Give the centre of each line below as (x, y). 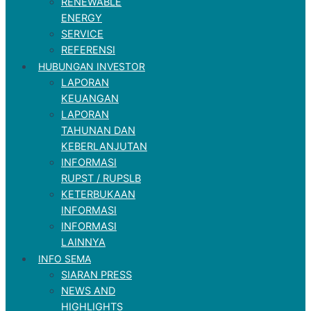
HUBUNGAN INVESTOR (92, 66)
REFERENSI (88, 50)
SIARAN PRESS (96, 275)
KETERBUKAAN (98, 194)
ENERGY (82, 18)
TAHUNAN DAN (98, 130)
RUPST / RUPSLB (101, 178)
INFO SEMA (65, 258)
